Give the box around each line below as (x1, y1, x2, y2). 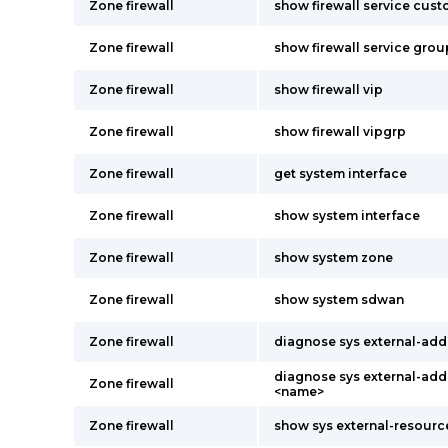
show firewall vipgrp (274, 124, 406, 139)
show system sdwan (274, 292, 404, 307)
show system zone (274, 250, 393, 265)
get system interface (274, 166, 407, 181)
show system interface (274, 208, 420, 223)
